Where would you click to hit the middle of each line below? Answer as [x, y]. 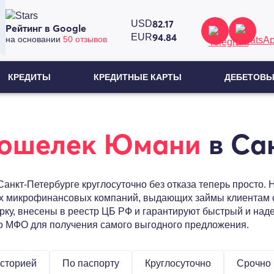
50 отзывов [85, 39]
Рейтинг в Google [46, 28]
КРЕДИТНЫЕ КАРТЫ [137, 77]
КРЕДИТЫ [30, 77]
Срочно [254, 263]
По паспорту [91, 263]
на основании [35, 39]
